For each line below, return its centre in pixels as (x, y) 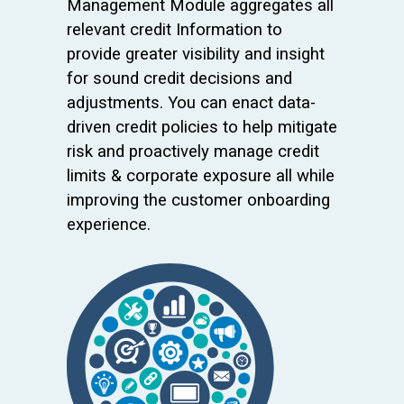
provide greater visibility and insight (196, 55)
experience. (109, 225)
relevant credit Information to (174, 30)
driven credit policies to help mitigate (202, 128)
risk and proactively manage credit (193, 152)
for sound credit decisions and (179, 79)
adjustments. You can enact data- (191, 103)
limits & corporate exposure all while (201, 176)
